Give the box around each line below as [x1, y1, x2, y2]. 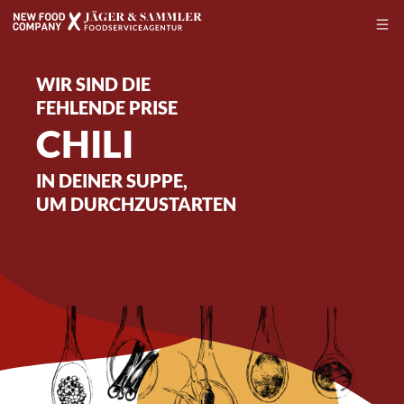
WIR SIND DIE [36, 73, 151, 95]
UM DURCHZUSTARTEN [36, 193, 236, 215]
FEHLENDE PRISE [36, 96, 178, 118]
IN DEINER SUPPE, [36, 170, 188, 191]
